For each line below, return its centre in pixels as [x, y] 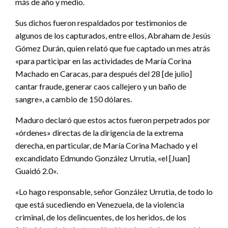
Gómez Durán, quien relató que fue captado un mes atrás [113, 48]
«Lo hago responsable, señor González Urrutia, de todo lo [114, 192]
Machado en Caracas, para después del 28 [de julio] [104, 74]
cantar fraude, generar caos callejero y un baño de [101, 87]
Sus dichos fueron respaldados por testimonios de [101, 23]
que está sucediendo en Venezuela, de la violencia [100, 205]
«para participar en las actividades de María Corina [103, 61]
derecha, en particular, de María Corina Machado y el [106, 146]
